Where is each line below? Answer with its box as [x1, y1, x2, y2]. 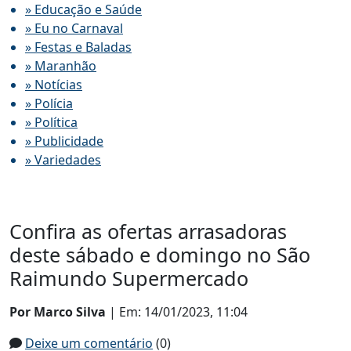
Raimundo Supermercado [9, 265, 248, 291]
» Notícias [25, 76, 82, 93]
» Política [25, 114, 78, 131]
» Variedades [25, 151, 101, 168]
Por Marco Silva [9, 303, 106, 320]
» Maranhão [25, 57, 96, 74]
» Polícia [25, 95, 73, 112]
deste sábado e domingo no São [9, 241, 310, 268]
